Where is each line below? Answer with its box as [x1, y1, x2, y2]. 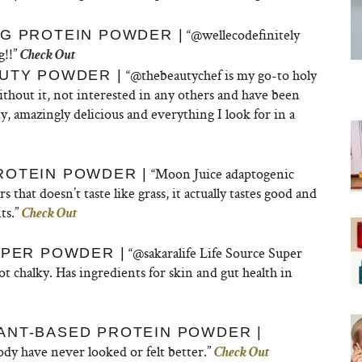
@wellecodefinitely [191, 25, 301, 44]
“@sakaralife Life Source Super [125, 243, 303, 262]
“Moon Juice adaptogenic [148, 164, 295, 183]
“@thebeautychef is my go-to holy [122, 65, 317, 84]
